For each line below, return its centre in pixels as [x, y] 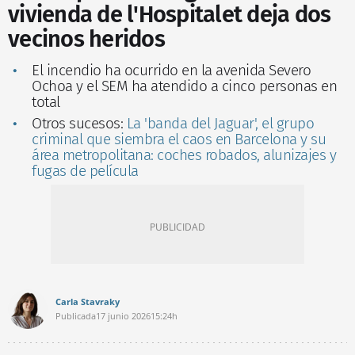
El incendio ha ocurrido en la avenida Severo [171, 71]
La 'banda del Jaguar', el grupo [220, 124]
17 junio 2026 [123, 316]
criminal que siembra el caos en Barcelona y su [179, 139]
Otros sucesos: [79, 124]
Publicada [76, 316]
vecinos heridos [86, 40]
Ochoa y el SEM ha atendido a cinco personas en [184, 86]
